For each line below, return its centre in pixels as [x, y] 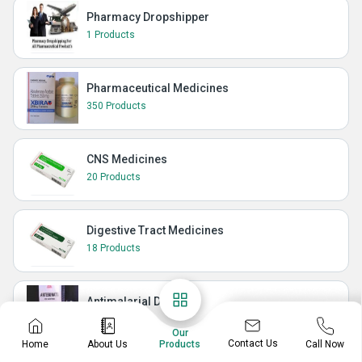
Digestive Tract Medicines [155, 230]
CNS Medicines [127, 159]
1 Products [111, 34]
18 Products [114, 248]
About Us [108, 344]
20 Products [114, 177]
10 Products [114, 319]
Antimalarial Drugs [136, 301]
